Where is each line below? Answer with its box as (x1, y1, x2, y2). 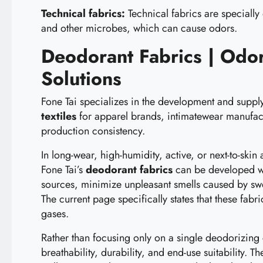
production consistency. (41, 123, 145, 139)
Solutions (41, 65, 122, 92)
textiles (41, 108, 76, 124)
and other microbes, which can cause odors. (41, 20, 237, 36)
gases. (41, 205, 69, 221)
